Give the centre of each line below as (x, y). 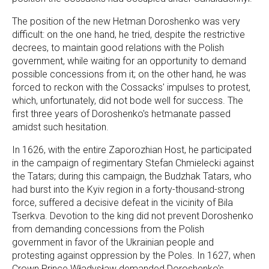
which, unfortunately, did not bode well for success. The (128, 101)
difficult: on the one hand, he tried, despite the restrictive (128, 35)
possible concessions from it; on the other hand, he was (129, 74)
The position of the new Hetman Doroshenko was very (126, 21)
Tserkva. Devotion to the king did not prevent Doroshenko (133, 216)
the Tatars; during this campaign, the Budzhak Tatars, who (132, 176)
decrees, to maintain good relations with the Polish (118, 48)
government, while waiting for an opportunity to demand (129, 61)
